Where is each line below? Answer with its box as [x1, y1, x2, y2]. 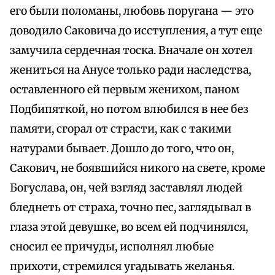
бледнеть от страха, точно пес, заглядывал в [10, 201, 251, 215]
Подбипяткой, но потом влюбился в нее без [10, 103, 249, 117]
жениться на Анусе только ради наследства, [10, 63, 251, 77]
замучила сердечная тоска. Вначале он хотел [10, 44, 253, 58]
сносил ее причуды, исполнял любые [10, 240, 214, 254]
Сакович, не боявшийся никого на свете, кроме [10, 161, 265, 176]
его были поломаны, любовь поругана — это [10, 4, 254, 18]
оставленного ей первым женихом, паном [10, 83, 239, 97]
